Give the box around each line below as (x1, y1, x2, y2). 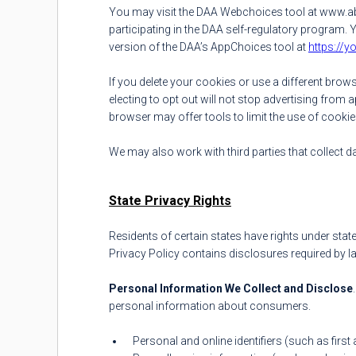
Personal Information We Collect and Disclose (109, 282, 353, 295)
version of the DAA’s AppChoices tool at (109, 41, 308, 53)
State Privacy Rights (109, 193, 231, 208)
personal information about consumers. (109, 300, 311, 312)
